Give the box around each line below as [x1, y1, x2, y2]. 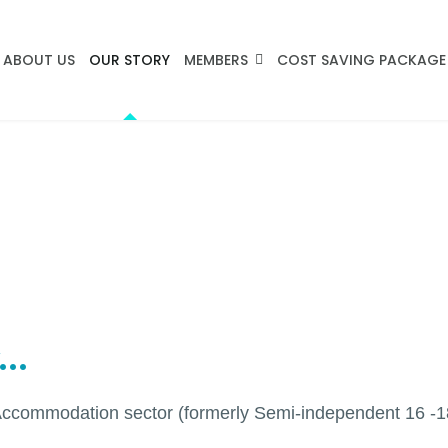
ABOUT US [3, 50, 76, 70]
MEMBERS [184, 50, 249, 70]
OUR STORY [89, 50, 171, 70]
